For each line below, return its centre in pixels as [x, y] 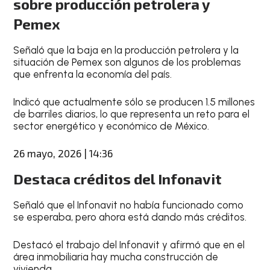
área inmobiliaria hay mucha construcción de [116, 256]
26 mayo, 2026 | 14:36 [63, 153]
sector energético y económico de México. [111, 126]
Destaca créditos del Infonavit [118, 179]
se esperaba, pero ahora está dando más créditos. [130, 217]
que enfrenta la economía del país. [93, 74]
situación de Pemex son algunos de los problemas [127, 62]
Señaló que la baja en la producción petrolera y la [126, 50]
